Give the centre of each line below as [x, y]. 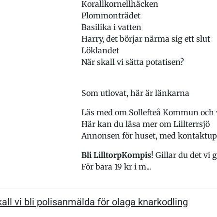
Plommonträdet [111, 15]
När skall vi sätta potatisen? [132, 62]
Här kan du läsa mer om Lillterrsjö [145, 124]
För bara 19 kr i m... [116, 167]
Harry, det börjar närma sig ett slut [146, 39]
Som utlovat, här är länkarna [135, 93]
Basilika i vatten [111, 27]
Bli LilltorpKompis [116, 155]
